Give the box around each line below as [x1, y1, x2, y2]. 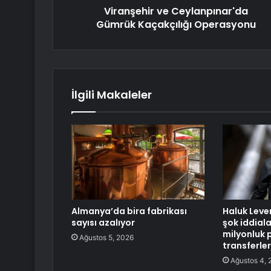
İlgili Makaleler [71, 87, 152, 103]
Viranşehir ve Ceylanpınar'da [103, 4, 248, 19]
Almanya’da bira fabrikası [71, 205, 187, 218]
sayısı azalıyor [71, 217, 135, 229]
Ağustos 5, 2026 [79, 233, 134, 243]
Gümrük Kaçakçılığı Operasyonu [96, 18, 256, 32]
